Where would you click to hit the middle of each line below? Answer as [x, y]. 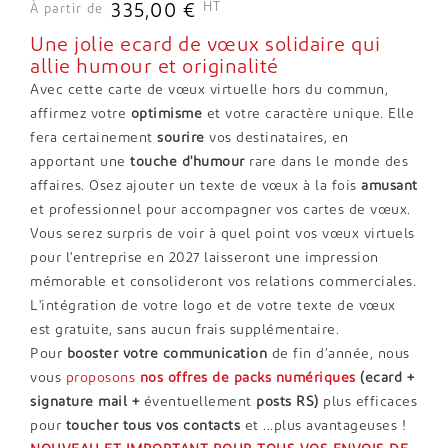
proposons [100, 378]
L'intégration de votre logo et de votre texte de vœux [213, 306]
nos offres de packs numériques [245, 378]
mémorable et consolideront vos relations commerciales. [223, 282]
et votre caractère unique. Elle [308, 114]
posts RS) [287, 402]
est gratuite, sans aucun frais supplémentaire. [184, 330]
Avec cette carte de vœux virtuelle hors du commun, [209, 90]
